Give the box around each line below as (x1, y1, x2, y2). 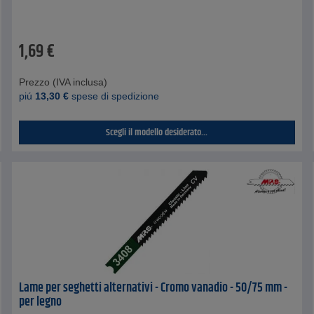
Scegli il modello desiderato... (106, 125, 208, 141)
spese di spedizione (69, 90, 160, 102)
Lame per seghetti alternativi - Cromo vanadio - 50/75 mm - (19, 278, 288, 299)
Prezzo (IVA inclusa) (19, 76, 108, 88)
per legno (19, 292, 62, 313)
